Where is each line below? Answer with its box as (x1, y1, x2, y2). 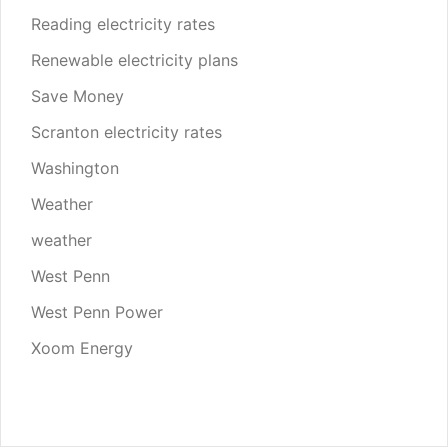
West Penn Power (31, 302, 163, 323)
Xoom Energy (31, 338, 133, 359)
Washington (31, 158, 119, 179)
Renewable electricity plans (31, 50, 238, 71)
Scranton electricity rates (31, 122, 222, 143)
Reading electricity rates (31, 14, 215, 35)
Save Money (31, 86, 124, 107)
